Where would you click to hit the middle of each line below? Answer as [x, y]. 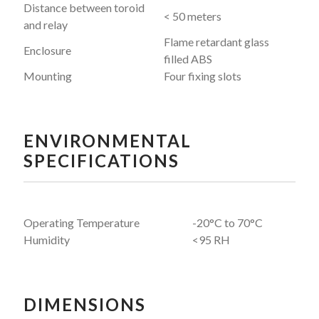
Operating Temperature [81, 222]
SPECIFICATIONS [101, 160]
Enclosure [47, 50]
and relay [45, 24]
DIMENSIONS [84, 304]
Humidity [46, 239]
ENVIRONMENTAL [107, 140]
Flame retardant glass [216, 41]
